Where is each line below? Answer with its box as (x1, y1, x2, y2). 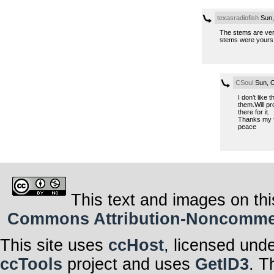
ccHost (108, 235, 164, 254)
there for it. (237, 108, 270, 116)
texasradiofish (217, 13, 259, 21)
